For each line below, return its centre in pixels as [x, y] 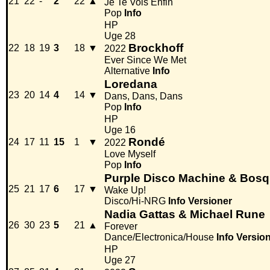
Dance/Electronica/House [159, 237]
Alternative [127, 71]
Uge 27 [120, 260]
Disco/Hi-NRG [135, 201]
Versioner [210, 201]
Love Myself [130, 154]
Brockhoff [156, 48]
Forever [121, 227]
